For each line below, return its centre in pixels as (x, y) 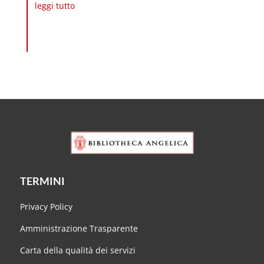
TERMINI (42, 181)
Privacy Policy (46, 207)
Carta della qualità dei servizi (77, 250)
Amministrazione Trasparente (79, 229)
